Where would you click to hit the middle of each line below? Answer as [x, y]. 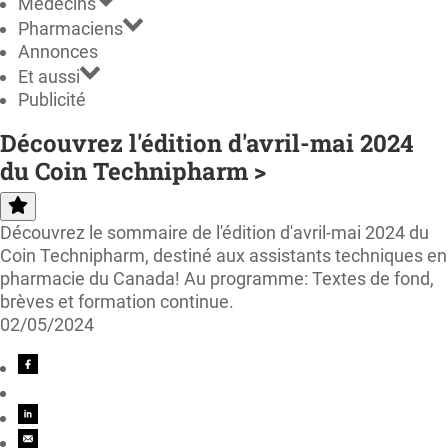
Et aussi [49, 76]
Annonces [58, 51]
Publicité [52, 99]
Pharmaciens [70, 28]
